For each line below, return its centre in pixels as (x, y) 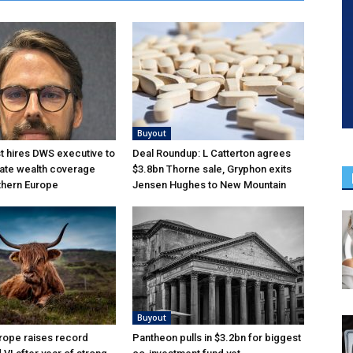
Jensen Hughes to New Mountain (209, 184)
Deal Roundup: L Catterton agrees (212, 153)
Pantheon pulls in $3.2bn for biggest (217, 337)
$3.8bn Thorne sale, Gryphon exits (212, 169)
